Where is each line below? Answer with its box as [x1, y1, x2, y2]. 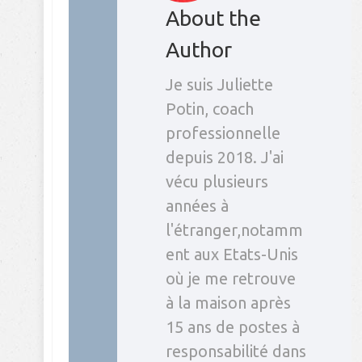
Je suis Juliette [166, 75, 273, 95]
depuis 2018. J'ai [166, 148, 284, 167]
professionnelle [166, 124, 280, 143]
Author [166, 38, 232, 62]
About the [166, 6, 261, 31]
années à [166, 196, 229, 216]
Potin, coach [166, 99, 254, 119]
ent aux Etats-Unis [166, 245, 298, 264]
